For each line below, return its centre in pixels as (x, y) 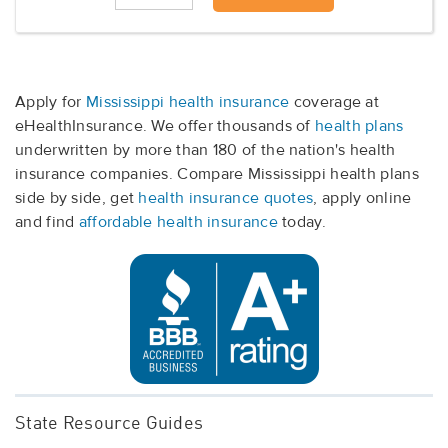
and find (47, 222)
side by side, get (77, 198)
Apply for (50, 102)
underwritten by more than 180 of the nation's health (205, 150)
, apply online (362, 198)
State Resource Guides (109, 424)
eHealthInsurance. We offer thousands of (165, 126)
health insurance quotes (226, 198)
